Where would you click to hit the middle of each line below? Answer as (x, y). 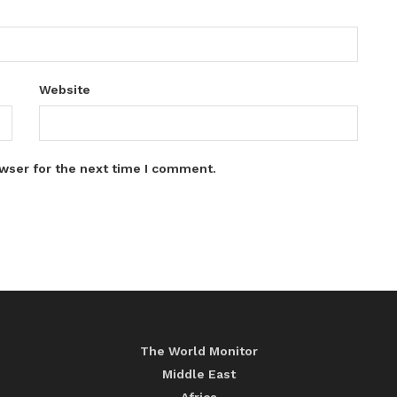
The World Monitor (198, 350)
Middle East (198, 374)
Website (65, 89)
